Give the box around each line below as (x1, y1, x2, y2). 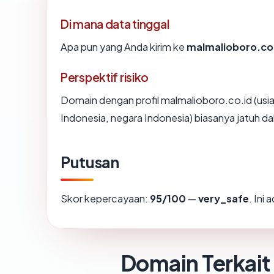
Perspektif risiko (61, 69, 149, 84)
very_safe (198, 191, 249, 205)
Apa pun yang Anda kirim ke (61, 40, 187, 53)
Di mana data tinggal (61, 16, 169, 31)
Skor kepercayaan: (61, 191, 150, 205)
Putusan (61, 152, 119, 172)
